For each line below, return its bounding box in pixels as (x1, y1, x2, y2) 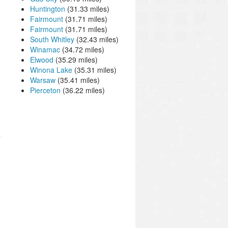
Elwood (30, 54, 53, 65)
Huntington (30, 4, 65, 14)
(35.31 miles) (72, 65, 117, 75)
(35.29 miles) (53, 54, 98, 65)
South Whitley (30, 34, 74, 44)
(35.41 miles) (55, 75, 100, 85)
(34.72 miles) (60, 44, 104, 54)
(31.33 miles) (65, 4, 109, 14)
